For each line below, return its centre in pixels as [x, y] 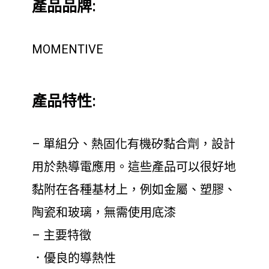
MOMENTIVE [68, 49]
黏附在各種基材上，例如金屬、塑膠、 [134, 190]
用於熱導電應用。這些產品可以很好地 [134, 167]
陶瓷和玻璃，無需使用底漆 [104, 213]
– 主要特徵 [62, 235]
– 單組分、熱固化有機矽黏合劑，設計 [134, 144]
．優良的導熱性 [74, 258]
